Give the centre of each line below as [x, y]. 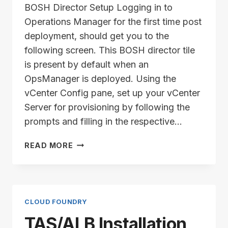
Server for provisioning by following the [107, 107]
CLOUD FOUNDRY [56, 202]
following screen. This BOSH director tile [110, 50]
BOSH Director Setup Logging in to [98, 7]
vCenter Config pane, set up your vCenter [112, 93]
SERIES [87, 166]
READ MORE [49, 145]
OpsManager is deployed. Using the [100, 78]
